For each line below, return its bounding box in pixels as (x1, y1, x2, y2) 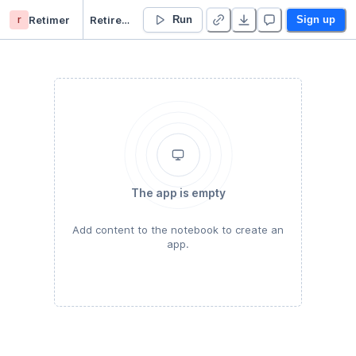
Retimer (29, 13, 70, 26)
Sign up (296, 13, 335, 25)
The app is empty (130, 186, 226, 199)
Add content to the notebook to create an (72, 223, 284, 236)
